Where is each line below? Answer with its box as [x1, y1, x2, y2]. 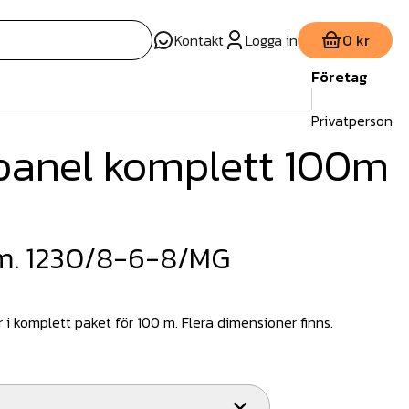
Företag [311, 66, 367, 88]
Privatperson [311, 110, 393, 131]
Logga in [246, 29, 298, 51]
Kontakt [174, 29, 224, 51]
